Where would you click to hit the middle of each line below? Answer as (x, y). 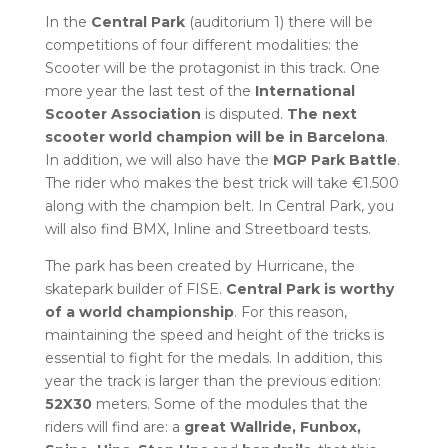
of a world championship (139, 312)
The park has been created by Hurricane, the (199, 266)
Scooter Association (122, 114)
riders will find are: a (114, 427)
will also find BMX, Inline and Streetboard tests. (207, 229)
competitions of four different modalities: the (201, 45)
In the (67, 22)
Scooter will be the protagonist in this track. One (212, 68)
